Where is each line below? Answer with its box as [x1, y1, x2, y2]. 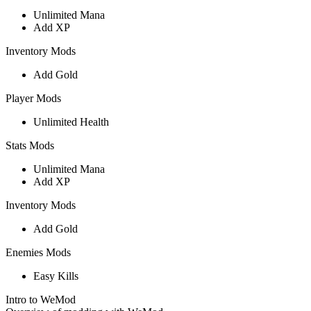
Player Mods [6, 92, 61, 104]
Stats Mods [6, 139, 54, 151]
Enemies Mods [6, 246, 71, 258]
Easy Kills [33, 269, 78, 282]
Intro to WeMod [6, 293, 76, 305]
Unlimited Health [33, 115, 109, 128]
